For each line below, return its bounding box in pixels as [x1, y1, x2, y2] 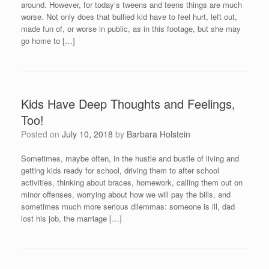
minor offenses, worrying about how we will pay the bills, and [21, 189, 231, 200]
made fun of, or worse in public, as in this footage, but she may [21, 23, 241, 34]
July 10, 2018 [62, 128, 113, 140]
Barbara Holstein [127, 128, 190, 140]
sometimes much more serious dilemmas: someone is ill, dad [21, 201, 235, 212]
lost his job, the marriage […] [21, 213, 122, 224]
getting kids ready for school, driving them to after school [21, 165, 219, 176]
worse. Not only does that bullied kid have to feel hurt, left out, [21, 11, 237, 22]
